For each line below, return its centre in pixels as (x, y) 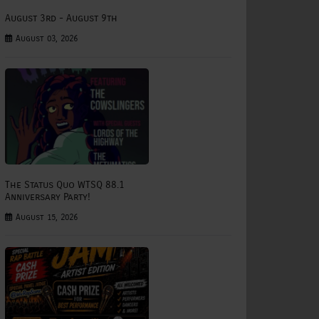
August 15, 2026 (45, 217)
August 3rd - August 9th (61, 19)
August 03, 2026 (45, 39)
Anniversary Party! (48, 197)
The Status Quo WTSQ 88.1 (65, 184)
